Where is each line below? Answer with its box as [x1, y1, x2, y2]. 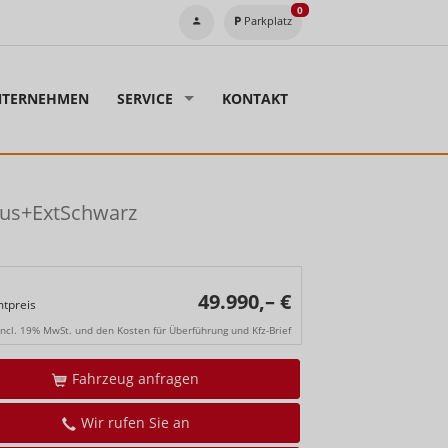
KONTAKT [222, 89, 288, 109]
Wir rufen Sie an [81, 413, 190, 433]
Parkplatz [243, 13, 292, 28]
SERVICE [117, 89, 173, 109]
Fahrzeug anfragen [72, 369, 199, 389]
